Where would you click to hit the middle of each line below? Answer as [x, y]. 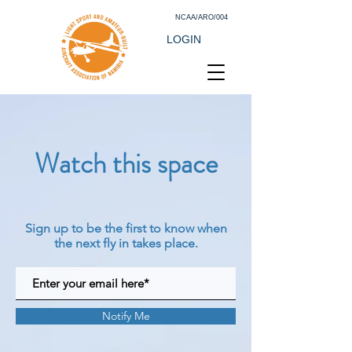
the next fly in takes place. [126, 243]
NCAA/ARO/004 [202, 17]
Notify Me [126, 316]
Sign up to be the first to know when [126, 228]
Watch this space [126, 163]
